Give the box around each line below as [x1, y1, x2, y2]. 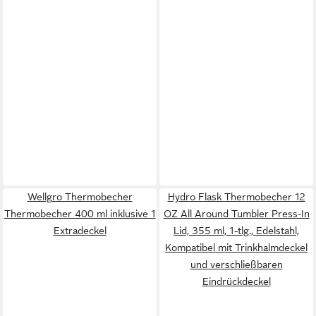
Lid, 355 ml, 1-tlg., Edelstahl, [174, 225, 299, 236]
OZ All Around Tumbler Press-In [163, 208, 310, 219]
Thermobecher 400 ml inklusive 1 [4, 208, 156, 219]
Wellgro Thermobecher [27, 191, 133, 202]
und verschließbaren [190, 259, 283, 270]
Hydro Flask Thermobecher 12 [167, 191, 305, 202]
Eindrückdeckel [202, 276, 271, 287]
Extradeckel [53, 225, 107, 236]
